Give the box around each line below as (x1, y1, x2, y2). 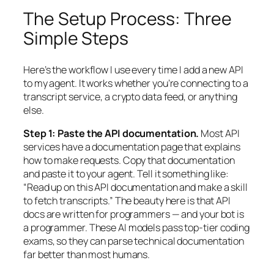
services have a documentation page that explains (23, 139, 241, 154)
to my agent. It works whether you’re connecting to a (23, 76, 248, 90)
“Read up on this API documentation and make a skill (23, 180, 248, 194)
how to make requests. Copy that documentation (23, 153, 235, 167)
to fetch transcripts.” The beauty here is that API (23, 193, 231, 207)
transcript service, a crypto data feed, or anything (23, 89, 237, 103)
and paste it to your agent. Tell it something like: (23, 166, 229, 180)
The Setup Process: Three (23, 6, 232, 31)
